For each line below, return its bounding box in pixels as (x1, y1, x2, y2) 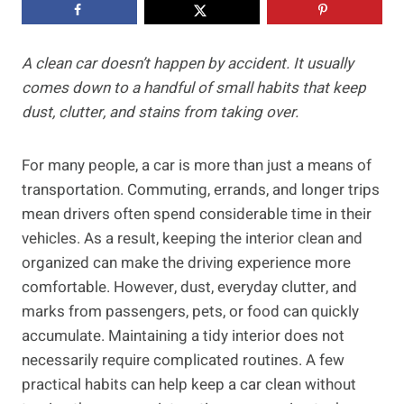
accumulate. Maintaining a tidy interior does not (22, 325, 344, 348)
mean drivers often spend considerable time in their (22, 203, 372, 226)
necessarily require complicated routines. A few (22, 349, 344, 372)
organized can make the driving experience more (22, 252, 351, 275)
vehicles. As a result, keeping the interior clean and (22, 227, 363, 251)
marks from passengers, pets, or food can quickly (22, 300, 359, 324)
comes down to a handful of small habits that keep (22, 77, 366, 100)
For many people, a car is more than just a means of (22, 154, 372, 178)
